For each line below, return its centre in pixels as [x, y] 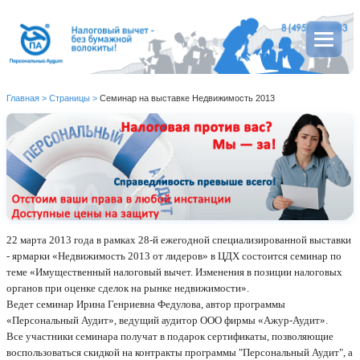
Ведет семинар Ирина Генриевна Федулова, [106, 304]
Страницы [70, 98]
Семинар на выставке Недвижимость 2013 [187, 98]
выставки [330, 239]
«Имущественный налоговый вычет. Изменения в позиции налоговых [186, 272]
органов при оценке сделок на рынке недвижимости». [128, 288]
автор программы [245, 304]
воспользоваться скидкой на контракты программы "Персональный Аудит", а [180, 352]
